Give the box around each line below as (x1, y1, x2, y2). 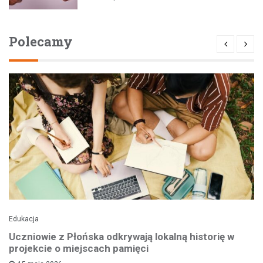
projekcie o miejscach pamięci (9, 242, 149, 255)
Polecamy (9, 33, 73, 50)
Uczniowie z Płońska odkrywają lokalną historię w (9, 231, 234, 243)
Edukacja (9, 215, 39, 224)
